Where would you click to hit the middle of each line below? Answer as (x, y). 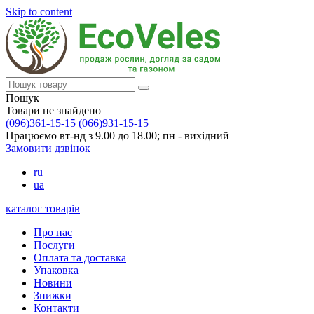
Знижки (53, 295)
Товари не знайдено (53, 110)
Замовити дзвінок (48, 148)
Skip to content (39, 12)
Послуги (54, 245)
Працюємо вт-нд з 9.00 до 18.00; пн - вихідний (117, 136)
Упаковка (56, 270)
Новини (53, 283)
